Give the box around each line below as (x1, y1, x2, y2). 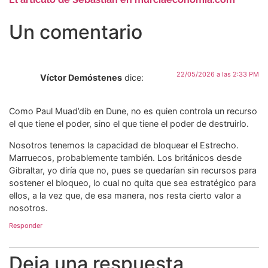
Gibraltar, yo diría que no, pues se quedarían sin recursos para (9, 165, 257, 175)
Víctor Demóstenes (40, 72, 122, 83)
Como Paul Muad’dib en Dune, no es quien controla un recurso (9, 106, 257, 117)
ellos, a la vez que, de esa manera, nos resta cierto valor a (9, 190, 241, 200)
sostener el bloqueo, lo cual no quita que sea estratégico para (9, 177, 256, 188)
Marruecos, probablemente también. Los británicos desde (9, 152, 242, 163)
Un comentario (9, 20, 142, 44)
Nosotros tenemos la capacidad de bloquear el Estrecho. (9, 139, 239, 150)
